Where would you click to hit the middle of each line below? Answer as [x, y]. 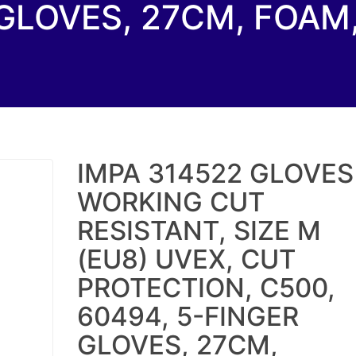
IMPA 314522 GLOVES [215, 173]
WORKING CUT [170, 202]
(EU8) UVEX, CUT [186, 259]
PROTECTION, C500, [206, 288]
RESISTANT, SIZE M [199, 230]
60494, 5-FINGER [188, 316]
